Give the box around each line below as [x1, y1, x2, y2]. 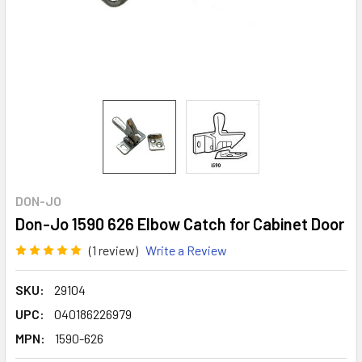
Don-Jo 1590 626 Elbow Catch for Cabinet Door [15, 214, 344, 234]
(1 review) [89, 242, 138, 258]
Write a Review [145, 242, 227, 258]
